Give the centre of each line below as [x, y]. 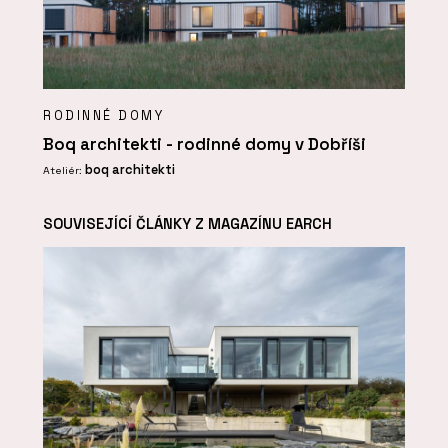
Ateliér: [64, 171]
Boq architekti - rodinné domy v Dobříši [204, 144]
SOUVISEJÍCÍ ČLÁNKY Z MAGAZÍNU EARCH [187, 224]
